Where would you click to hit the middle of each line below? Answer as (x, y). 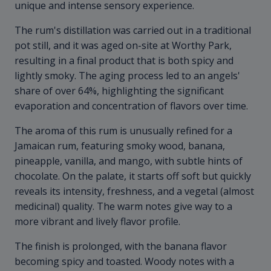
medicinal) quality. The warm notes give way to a (123, 207)
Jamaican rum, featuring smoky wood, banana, (120, 146)
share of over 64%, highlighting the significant (119, 91)
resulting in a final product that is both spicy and (124, 61)
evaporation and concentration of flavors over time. (131, 106)
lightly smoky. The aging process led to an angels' (127, 76)
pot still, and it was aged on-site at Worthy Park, (123, 46)
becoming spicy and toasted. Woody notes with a (124, 262)
